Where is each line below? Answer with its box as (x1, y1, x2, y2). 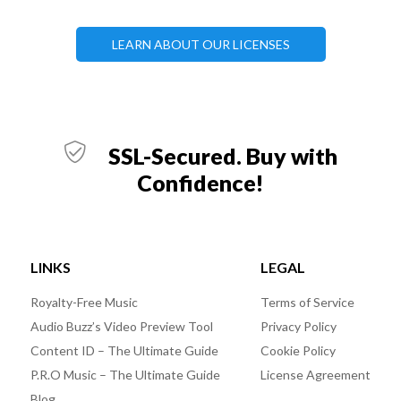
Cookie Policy (260, 342, 337, 358)
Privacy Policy (260, 318, 337, 334)
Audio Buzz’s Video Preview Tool (30, 318, 213, 334)
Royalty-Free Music (30, 294, 138, 310)
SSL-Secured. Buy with (104, 141, 337, 169)
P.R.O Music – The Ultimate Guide (30, 366, 220, 382)
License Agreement (260, 366, 371, 382)
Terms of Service (260, 294, 355, 310)
